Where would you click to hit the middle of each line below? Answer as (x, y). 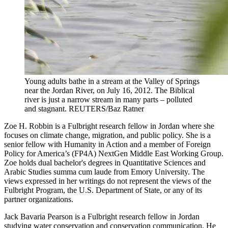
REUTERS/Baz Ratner (106, 109)
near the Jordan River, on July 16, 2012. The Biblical (109, 91)
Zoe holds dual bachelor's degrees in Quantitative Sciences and (105, 163)
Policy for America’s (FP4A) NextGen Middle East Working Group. (114, 154)
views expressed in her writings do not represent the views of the (108, 181)
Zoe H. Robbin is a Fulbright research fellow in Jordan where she (109, 126)
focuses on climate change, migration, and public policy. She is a (107, 135)
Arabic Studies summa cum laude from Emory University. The (104, 172)
